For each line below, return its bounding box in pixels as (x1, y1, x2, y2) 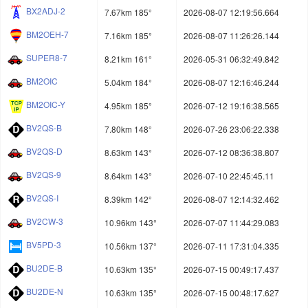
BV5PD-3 (26, 239, 61, 251)
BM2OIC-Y (26, 98, 65, 111)
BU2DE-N (26, 285, 63, 298)
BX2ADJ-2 (26, 5, 65, 17)
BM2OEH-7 (26, 28, 69, 41)
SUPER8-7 (26, 52, 67, 64)
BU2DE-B (26, 262, 63, 274)
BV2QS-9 (26, 168, 61, 181)
